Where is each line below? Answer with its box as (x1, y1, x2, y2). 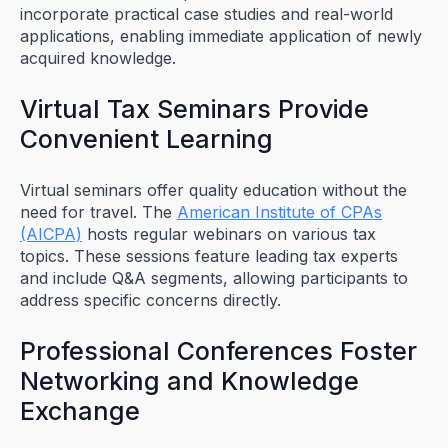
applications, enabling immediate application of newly (20, 26, 422, 47)
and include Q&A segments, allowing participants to (20, 268, 408, 289)
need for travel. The (20, 202, 177, 223)
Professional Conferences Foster (20, 336, 417, 367)
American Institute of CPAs (177, 202, 382, 223)
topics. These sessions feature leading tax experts (20, 246, 398, 267)
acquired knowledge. (20, 48, 176, 69)
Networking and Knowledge (20, 366, 359, 397)
